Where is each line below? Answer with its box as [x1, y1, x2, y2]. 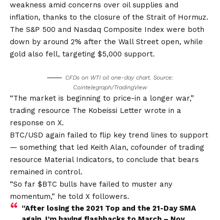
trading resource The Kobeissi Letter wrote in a [10, 106, 181, 115]
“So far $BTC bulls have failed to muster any [10, 179, 172, 189]
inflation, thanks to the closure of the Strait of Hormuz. [10, 12, 208, 22]
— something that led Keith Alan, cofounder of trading [10, 142, 204, 152]
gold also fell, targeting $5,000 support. [10, 49, 155, 58]
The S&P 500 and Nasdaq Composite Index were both [10, 25, 204, 34]
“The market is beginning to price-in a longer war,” [10, 93, 194, 103]
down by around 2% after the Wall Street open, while [10, 37, 203, 46]
